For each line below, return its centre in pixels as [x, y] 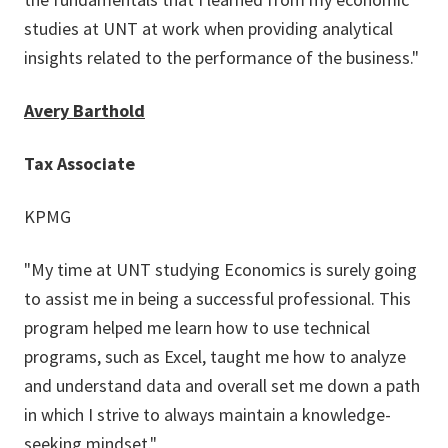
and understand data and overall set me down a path [222, 385]
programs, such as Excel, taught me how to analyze [215, 356]
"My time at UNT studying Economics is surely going [220, 269]
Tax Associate [79, 163]
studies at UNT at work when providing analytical [208, 28]
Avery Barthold [84, 110]
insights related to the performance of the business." [221, 57]
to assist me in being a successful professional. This [217, 298]
